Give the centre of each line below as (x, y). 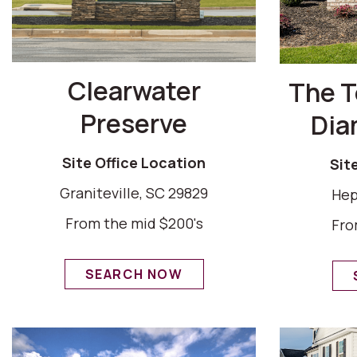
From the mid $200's (134, 223)
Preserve (134, 123)
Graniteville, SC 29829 (134, 192)
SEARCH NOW (134, 274)
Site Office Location (134, 162)
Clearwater (134, 90)
